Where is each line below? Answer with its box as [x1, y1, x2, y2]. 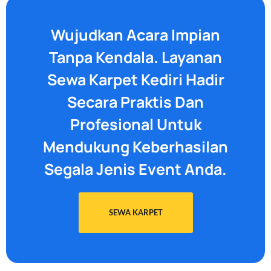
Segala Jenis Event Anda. [44, 158, 227, 180]
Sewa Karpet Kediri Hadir [47, 68, 224, 90]
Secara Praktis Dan [67, 91, 204, 113]
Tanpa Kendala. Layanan [49, 46, 222, 68]
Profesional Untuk [70, 113, 201, 135]
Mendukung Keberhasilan [43, 135, 228, 157]
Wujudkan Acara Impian [51, 24, 220, 45]
